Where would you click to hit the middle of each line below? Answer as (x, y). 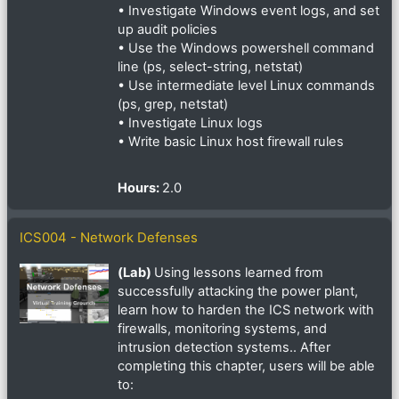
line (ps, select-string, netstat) (210, 67)
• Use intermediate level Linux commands (246, 86)
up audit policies (169, 30)
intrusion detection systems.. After (224, 348)
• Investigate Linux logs (190, 123)
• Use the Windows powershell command (246, 49)
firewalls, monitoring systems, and (222, 329)
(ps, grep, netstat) (173, 105)
